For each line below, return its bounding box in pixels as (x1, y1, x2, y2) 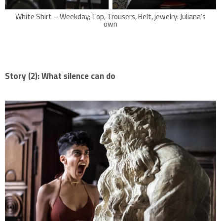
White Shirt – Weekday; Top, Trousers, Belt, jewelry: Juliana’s (15, 9, 206, 24)
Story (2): (5, 68, 39, 84)
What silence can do (39, 68, 115, 84)
